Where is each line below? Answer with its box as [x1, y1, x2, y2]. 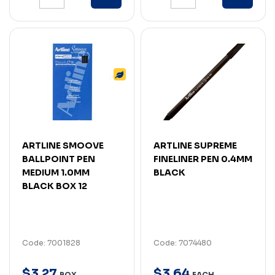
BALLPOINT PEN [22, 153, 95, 165]
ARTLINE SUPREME [153, 139, 237, 151]
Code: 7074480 [153, 238, 212, 247]
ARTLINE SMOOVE [22, 139, 104, 151]
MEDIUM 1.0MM [22, 166, 90, 178]
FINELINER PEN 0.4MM [153, 153, 252, 165]
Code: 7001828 [22, 238, 80, 247]
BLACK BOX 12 [22, 180, 87, 192]
